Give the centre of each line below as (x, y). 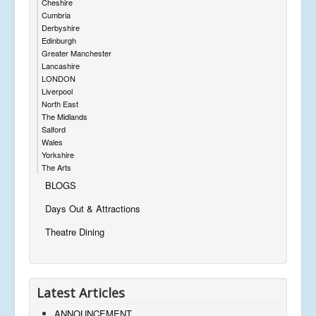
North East (60, 103)
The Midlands (65, 116)
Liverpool (57, 91)
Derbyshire (61, 27)
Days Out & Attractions (93, 208)
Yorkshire (58, 154)
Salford (54, 129)
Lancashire (61, 65)
